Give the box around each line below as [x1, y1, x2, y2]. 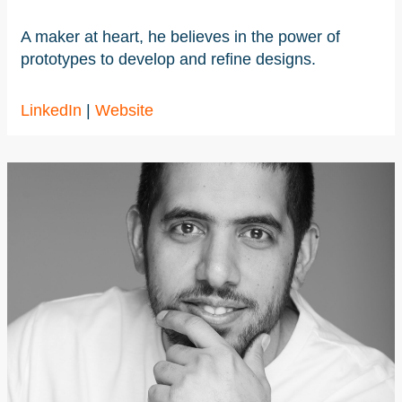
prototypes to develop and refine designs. [21, 49, 316, 68]
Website [95, 100, 153, 119]
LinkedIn [21, 100, 82, 119]
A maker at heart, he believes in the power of [21, 27, 340, 46]
